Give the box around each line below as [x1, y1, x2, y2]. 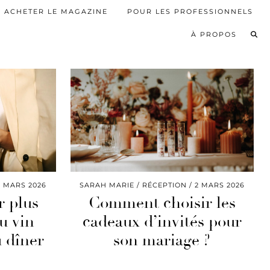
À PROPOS [191, 30, 237, 39]
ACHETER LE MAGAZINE [4, 7, 108, 16]
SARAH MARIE [79, 181, 134, 190]
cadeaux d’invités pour [82, 212, 242, 232]
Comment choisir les [88, 193, 236, 213]
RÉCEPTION [142, 181, 187, 190]
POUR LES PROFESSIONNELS [127, 7, 253, 16]
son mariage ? [113, 231, 211, 251]
